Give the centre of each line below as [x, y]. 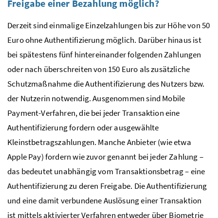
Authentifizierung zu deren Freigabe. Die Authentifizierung [107, 186]
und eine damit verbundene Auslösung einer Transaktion [105, 200]
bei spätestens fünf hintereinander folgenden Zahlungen [104, 54]
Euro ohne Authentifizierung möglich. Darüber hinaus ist [104, 40]
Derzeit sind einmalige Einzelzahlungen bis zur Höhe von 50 [109, 25]
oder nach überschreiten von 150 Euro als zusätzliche [99, 69]
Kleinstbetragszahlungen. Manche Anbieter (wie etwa [99, 142]
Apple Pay [24, 156]
